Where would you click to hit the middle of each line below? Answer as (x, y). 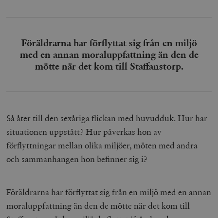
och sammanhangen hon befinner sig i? (77, 159)
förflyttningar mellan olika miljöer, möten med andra (102, 145)
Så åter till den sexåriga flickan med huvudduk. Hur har (107, 118)
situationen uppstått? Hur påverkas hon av (84, 131)
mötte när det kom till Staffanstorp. (109, 66)
